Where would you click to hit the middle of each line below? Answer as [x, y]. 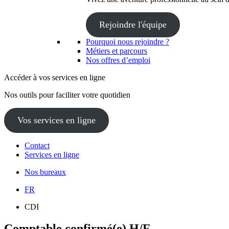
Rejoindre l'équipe [133, 25]
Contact [37, 145]
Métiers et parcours [117, 51]
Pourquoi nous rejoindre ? [128, 42]
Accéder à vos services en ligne [55, 77]
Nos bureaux [45, 172]
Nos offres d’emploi [118, 60]
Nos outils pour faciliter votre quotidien [67, 95]
